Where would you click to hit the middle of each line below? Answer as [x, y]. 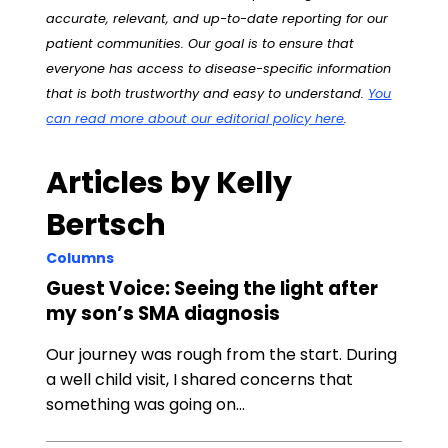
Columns [80, 258]
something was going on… [146, 404]
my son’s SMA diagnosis [163, 313]
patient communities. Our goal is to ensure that [200, 43]
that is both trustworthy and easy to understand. [207, 93]
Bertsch [106, 224]
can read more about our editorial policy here [195, 118]
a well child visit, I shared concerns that [200, 379]
